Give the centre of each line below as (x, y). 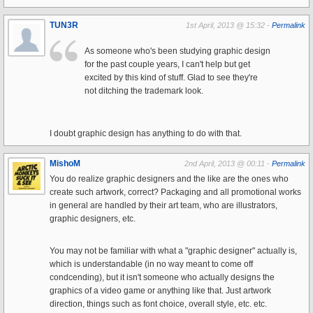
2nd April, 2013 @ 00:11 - (228, 163)
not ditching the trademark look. (144, 90)
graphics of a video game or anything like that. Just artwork (160, 290)
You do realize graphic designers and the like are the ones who (169, 179)
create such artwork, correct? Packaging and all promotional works (175, 192)
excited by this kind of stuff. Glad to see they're (171, 77)
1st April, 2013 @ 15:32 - (229, 25)
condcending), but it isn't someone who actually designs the (162, 277)
